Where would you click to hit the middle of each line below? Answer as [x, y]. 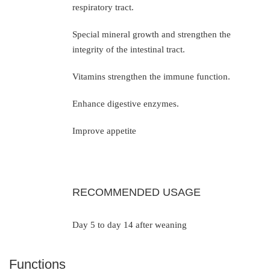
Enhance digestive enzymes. [125, 103]
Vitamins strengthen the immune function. [151, 76]
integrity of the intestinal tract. [128, 49]
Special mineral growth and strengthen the [151, 34]
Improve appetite [104, 130]
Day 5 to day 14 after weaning [129, 224]
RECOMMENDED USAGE [136, 192]
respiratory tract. [103, 7]
